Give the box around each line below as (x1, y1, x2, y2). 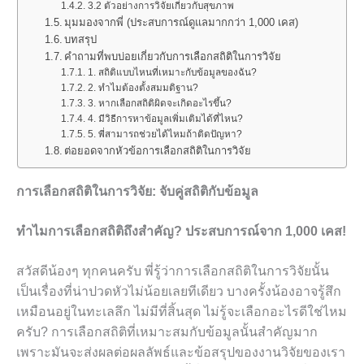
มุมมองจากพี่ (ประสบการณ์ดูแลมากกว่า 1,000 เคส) (64, 16, 299, 28)
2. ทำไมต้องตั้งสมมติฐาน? (87, 82, 198, 93)
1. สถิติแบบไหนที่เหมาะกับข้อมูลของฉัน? (87, 67, 257, 77)
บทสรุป (64, 33, 97, 45)
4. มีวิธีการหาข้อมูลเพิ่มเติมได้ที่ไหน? (87, 113, 243, 123)
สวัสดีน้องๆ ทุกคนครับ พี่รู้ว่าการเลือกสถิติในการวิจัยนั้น (16, 264, 329, 278)
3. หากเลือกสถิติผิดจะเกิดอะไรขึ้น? (87, 97, 232, 108)
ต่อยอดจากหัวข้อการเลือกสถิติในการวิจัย (64, 145, 252, 157)
